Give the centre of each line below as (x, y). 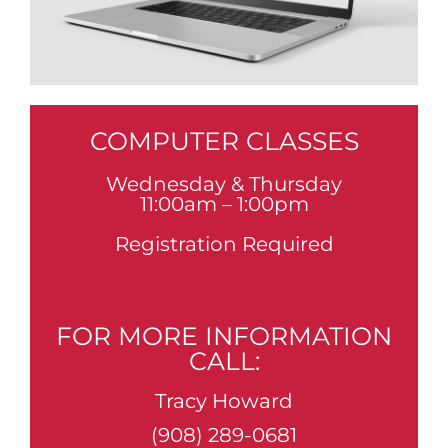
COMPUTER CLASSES (224, 140)
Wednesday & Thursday (224, 183)
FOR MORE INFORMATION (224, 335)
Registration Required (224, 243)
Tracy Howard (224, 400)
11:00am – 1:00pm (224, 203)
